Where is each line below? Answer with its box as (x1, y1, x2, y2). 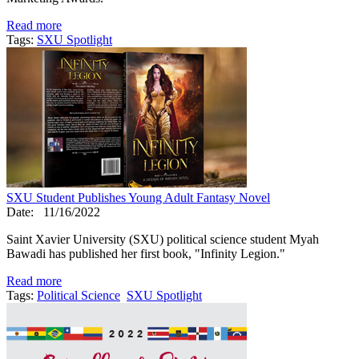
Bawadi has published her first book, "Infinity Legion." (6, 246, 285, 260)
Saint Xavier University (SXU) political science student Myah (6, 232, 319, 246)
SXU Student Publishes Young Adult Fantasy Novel (6, 190, 270, 204)
